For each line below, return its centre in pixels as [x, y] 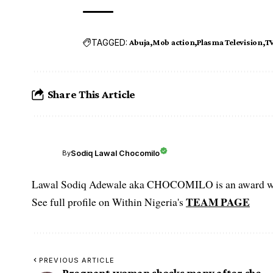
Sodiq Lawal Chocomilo [115, 153]
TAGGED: [110, 42]
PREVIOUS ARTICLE [77, 261]
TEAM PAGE [218, 202]
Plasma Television [230, 42]
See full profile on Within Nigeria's [109, 202]
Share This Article [91, 94]
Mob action [173, 42]
